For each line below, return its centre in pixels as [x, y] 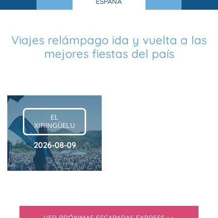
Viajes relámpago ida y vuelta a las [109, 40]
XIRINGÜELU [54, 125]
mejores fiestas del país [109, 54]
